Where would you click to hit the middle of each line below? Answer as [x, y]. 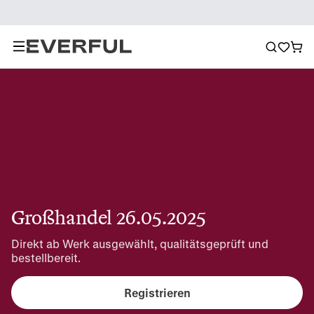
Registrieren [157, 292]
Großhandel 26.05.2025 [109, 218]
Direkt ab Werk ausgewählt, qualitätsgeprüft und [140, 244]
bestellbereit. [46, 258]
